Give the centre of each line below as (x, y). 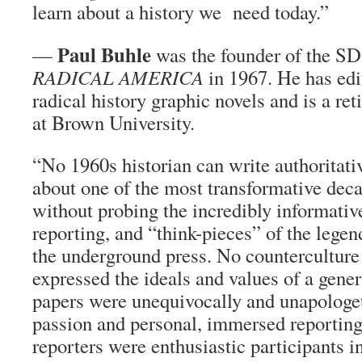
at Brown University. (114, 122)
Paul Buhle (104, 54)
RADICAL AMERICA (118, 77)
